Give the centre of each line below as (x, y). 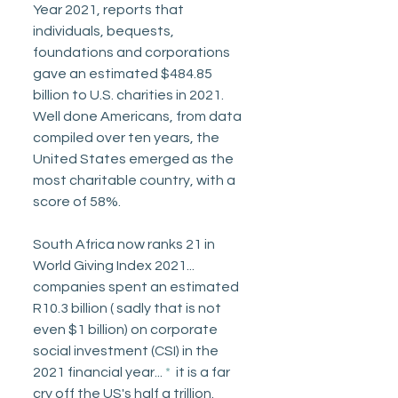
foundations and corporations (133, 53)
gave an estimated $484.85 (124, 74)
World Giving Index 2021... (115, 266)
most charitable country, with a (135, 181)
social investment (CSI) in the (127, 351)
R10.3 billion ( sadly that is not (128, 309)
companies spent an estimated (137, 287)
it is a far (203, 373)
